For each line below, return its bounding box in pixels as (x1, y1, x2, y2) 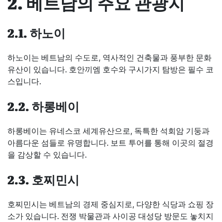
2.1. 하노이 (7, 23, 65, 41)
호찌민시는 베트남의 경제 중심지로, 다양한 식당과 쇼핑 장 (7, 199, 214, 209)
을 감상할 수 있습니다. (7, 149, 87, 160)
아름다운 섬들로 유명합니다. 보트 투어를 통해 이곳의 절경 (7, 137, 214, 148)
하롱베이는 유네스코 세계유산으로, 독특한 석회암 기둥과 (7, 125, 210, 136)
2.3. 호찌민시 (7, 170, 79, 188)
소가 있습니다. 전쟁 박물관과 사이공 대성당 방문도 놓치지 (7, 211, 214, 221)
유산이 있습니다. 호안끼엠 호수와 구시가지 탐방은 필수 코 (7, 64, 214, 74)
